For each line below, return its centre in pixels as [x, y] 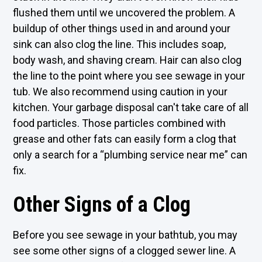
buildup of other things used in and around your [122, 28]
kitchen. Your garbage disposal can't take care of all [131, 107]
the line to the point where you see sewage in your [129, 76]
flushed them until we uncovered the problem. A [124, 13]
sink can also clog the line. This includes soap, [120, 44]
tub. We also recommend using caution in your [120, 92]
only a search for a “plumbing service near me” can [130, 155]
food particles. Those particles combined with [120, 123]
